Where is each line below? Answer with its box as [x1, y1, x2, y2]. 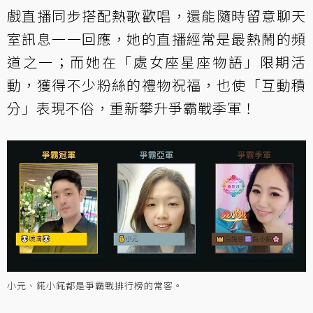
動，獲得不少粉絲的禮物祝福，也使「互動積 [7, 75, 306, 95]
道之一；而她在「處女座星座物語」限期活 [7, 52, 306, 72]
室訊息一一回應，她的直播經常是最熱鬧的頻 [7, 29, 306, 49]
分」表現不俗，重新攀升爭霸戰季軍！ [7, 98, 256, 118]
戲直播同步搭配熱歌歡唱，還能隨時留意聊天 [7, 6, 306, 26]
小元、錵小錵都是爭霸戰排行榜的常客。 [7, 279, 183, 293]
